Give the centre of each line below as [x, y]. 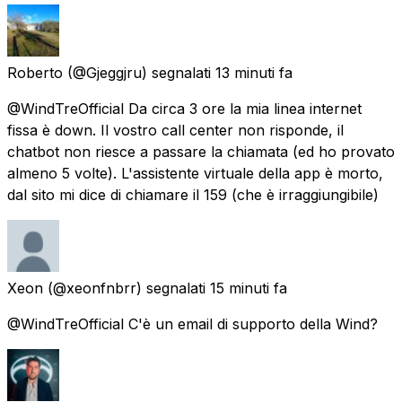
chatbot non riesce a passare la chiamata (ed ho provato [201, 151]
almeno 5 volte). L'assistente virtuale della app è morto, [195, 173]
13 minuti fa [254, 72]
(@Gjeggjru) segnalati [139, 72]
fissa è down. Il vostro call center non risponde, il [175, 130]
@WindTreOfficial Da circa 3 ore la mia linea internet [184, 108]
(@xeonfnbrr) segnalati [127, 288]
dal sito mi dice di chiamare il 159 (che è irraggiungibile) [193, 194]
